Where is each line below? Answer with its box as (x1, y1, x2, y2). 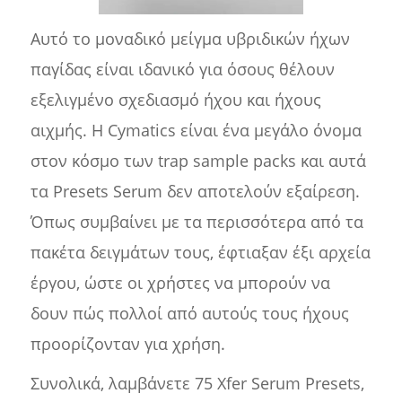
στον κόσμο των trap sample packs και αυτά (30, 150, 366, 172)
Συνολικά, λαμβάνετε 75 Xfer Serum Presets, (30, 372, 364, 395)
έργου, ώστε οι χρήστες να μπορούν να (30, 272, 330, 294)
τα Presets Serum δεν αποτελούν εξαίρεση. (30, 180, 360, 203)
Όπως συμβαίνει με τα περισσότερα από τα (30, 211, 363, 233)
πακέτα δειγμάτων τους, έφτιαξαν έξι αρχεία (30, 241, 371, 264)
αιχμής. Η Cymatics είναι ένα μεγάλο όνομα (30, 119, 362, 142)
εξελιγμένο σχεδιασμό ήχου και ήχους (30, 89, 321, 111)
